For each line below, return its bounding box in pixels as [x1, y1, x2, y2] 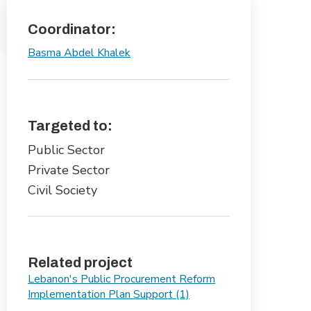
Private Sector [28, 162, 110, 178]
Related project [28, 255, 133, 270]
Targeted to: [28, 118, 112, 133]
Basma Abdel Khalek [28, 45, 131, 60]
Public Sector [28, 142, 105, 158]
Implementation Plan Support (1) [28, 287, 190, 302]
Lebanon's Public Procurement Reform [28, 271, 215, 287]
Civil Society [28, 182, 97, 199]
